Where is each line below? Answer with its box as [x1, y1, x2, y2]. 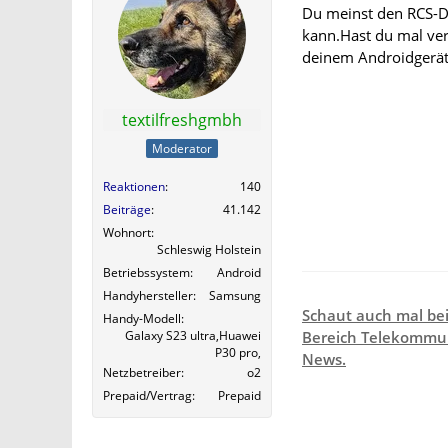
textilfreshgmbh [122, 109, 242, 131]
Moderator [152, 140, 212, 158]
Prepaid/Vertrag [103, 387, 192, 405]
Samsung [209, 287, 261, 305]
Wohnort [103, 224, 151, 242]
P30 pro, [215, 344, 261, 362]
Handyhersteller [103, 287, 193, 305]
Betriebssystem [103, 264, 190, 282]
